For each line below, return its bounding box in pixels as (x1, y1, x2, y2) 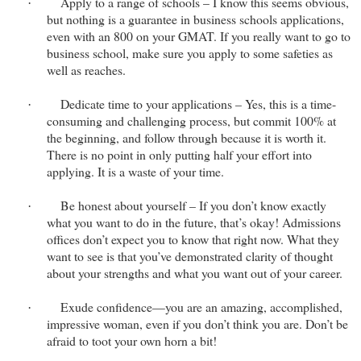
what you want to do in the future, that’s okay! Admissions (47, 214, 341, 231)
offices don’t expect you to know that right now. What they (47, 230, 339, 248)
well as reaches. (47, 61, 126, 79)
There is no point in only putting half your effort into (47, 146, 312, 164)
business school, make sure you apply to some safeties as (47, 44, 333, 62)
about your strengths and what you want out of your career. (47, 264, 342, 282)
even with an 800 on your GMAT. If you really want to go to (47, 27, 351, 45)
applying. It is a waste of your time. (47, 163, 224, 180)
